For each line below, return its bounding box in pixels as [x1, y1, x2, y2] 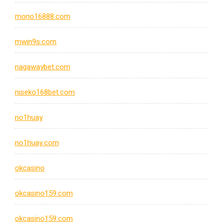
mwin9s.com [15, 36, 56, 48]
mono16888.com [15, 11, 70, 22]
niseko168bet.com [15, 87, 75, 98]
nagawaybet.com [15, 61, 70, 73]
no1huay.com [15, 137, 59, 149]
